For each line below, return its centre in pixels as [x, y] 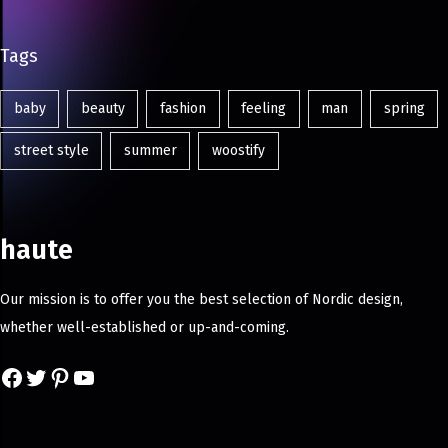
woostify [238, 151]
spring [404, 108]
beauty [102, 108]
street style [51, 151]
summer [150, 151]
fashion [182, 108]
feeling [264, 108]
